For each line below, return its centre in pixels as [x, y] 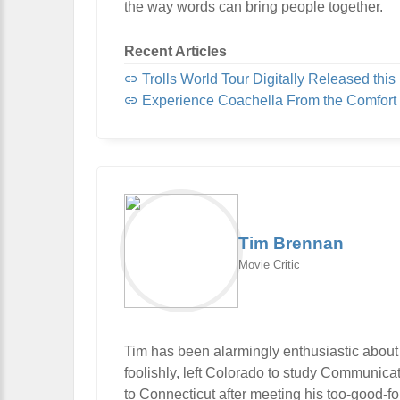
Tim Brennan [291, 243]
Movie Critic [269, 264]
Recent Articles [175, 51]
